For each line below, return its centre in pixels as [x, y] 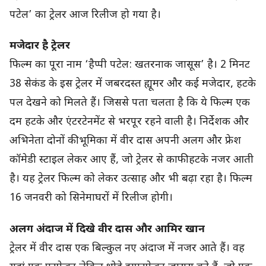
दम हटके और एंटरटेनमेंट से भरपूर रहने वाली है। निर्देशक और [129, 122]
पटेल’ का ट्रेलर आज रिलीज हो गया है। [85, 15]
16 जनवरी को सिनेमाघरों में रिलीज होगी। [91, 198]
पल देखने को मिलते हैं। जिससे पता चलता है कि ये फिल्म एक [130, 103]
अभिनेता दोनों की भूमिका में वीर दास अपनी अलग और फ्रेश [125, 141]
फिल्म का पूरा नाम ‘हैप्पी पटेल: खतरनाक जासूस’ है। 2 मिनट [130, 65]
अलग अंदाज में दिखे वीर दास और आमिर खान [107, 230]
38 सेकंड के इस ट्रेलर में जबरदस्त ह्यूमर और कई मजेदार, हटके [133, 84]
